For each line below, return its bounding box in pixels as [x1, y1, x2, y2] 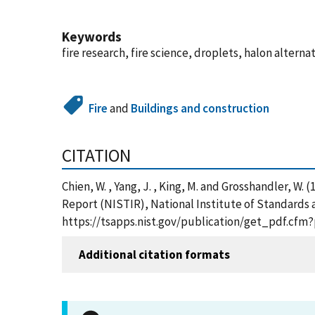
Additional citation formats [79, 246, 230, 262]
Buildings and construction [131, 101, 270, 116]
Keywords [62, 28, 122, 45]
